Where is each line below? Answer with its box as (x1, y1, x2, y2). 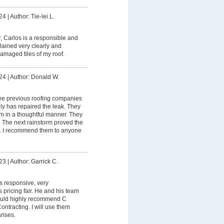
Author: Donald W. (9, 73, 59, 81)
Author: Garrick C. (9, 158, 58, 165)
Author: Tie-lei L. (9, 12, 54, 20)
